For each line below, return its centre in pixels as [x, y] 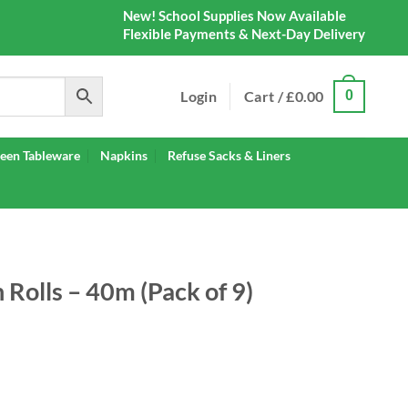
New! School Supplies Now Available [235, 15]
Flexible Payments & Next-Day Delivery [244, 33]
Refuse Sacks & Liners [229, 155]
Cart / [265, 96]
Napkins [123, 155]
